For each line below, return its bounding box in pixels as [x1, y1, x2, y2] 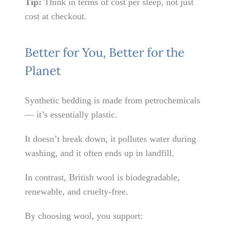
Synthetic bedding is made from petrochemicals [25, 95, 201, 106]
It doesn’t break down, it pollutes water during [25, 134, 197, 144]
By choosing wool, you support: [25, 211, 143, 221]
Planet [25, 62, 61, 79]
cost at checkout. [25, 11, 87, 21]
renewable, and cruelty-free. [25, 186, 129, 197]
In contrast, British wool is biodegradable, [25, 172, 180, 183]
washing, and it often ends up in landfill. [25, 148, 175, 159]
